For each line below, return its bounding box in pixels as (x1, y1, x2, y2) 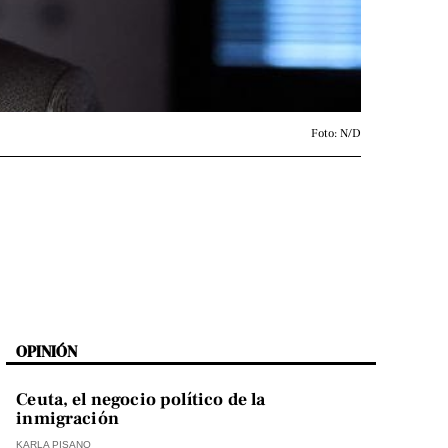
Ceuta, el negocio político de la (16, 388, 266, 412)
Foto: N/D (311, 126, 361, 141)
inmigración (16, 407, 119, 431)
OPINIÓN (16, 340, 78, 363)
